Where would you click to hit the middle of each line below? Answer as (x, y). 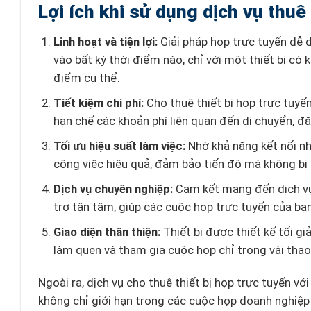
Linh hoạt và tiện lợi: (105, 42)
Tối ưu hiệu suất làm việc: (119, 146)
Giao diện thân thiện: (107, 232)
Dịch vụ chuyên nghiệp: (113, 189)
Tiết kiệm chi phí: (98, 103)
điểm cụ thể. (86, 78)
